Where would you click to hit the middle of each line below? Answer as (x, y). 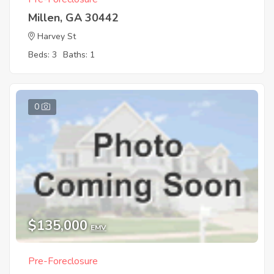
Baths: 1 (79, 55)
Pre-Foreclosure (63, 261)
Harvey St (57, 37)
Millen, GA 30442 (73, 18)
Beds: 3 (43, 55)
